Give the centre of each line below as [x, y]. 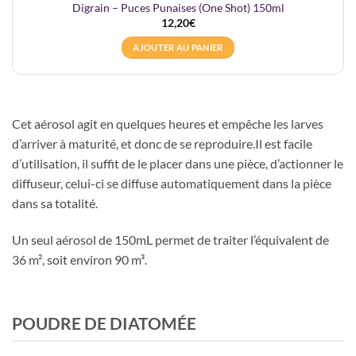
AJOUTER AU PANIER [178, 48]
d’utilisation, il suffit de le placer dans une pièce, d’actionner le [178, 164]
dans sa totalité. [55, 203]
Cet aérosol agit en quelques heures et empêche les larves [168, 124]
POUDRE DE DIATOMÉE [104, 323]
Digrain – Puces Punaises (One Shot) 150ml [178, 8]
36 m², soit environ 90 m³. [79, 260]
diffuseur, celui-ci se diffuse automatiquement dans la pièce [172, 184]
